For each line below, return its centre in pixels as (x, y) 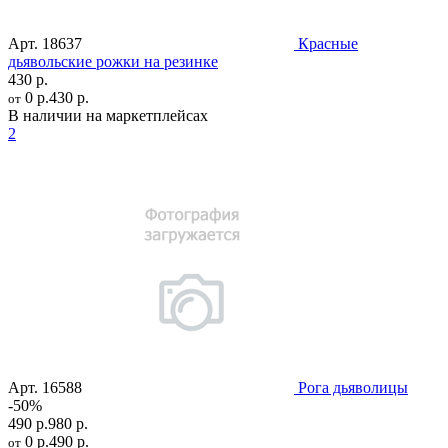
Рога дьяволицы (353, 387)
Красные (328, 43)
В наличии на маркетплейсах (108, 115)
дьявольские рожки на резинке (113, 61)
